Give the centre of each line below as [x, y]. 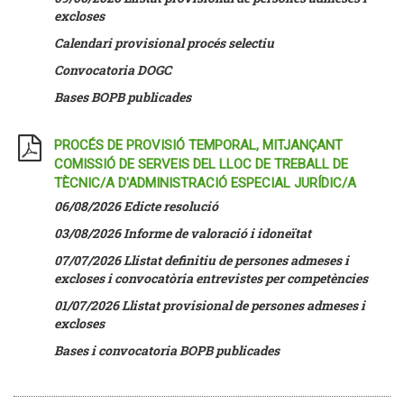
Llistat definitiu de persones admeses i [236, 260]
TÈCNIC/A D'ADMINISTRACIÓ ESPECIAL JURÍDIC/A [205, 183]
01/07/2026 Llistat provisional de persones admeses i [210, 305]
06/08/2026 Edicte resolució [138, 206]
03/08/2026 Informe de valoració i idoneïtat [183, 233]
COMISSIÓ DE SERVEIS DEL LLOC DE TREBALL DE [201, 164]
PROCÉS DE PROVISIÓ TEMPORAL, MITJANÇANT [198, 145]
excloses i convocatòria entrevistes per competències [211, 278]
